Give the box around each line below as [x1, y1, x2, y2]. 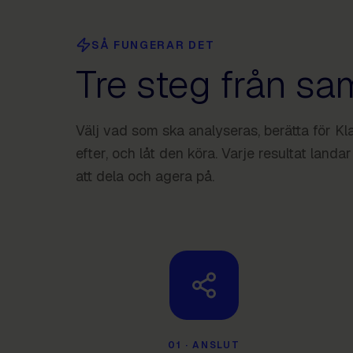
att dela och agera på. [76, 166, 214, 185]
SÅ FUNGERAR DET [91, 37, 215, 52]
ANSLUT [192, 338, 240, 351]
